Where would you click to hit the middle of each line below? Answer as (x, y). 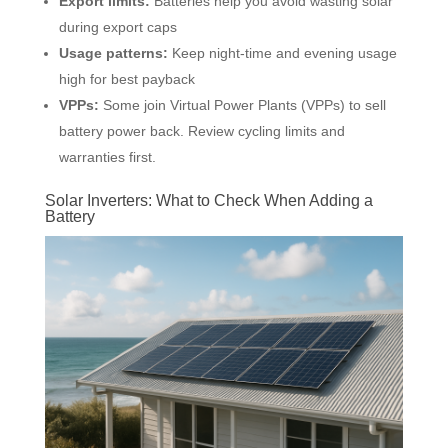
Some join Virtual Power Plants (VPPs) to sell (242, 104)
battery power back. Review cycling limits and (201, 130)
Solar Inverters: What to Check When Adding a (208, 200)
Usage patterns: (113, 52)
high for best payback (126, 78)
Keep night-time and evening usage (282, 52)
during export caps (117, 26)
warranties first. (107, 156)
